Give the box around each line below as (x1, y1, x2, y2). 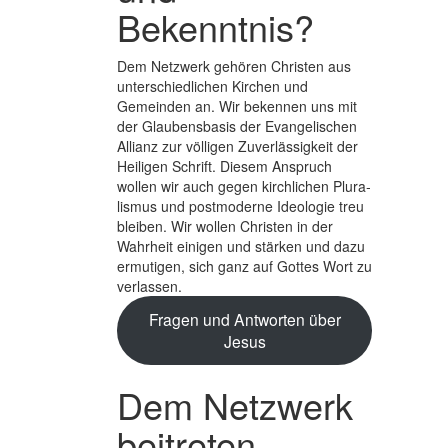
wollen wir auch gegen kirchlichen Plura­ (117, 175, 371, 196)
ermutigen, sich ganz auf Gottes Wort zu (117, 255, 372, 276)
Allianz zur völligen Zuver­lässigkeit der (117, 135, 358, 156)
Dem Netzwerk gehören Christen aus (117, 55, 351, 76)
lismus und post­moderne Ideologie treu (117, 195, 364, 216)
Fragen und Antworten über (148, 308, 341, 331)
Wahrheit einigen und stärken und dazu (117, 235, 365, 256)
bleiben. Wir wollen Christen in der (117, 215, 333, 236)
